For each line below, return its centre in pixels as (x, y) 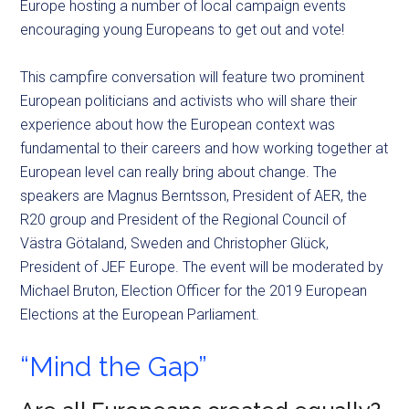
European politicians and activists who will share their (189, 101)
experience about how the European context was (178, 125)
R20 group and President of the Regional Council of (184, 220)
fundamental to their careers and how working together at (204, 149)
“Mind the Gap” (114, 367)
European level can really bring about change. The (179, 173)
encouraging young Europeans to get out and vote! (183, 30)
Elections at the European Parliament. (140, 315)
